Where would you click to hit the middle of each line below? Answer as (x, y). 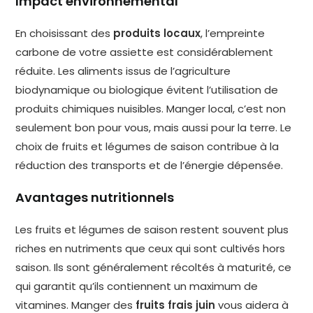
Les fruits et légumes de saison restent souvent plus (152, 230)
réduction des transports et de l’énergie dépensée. (150, 166)
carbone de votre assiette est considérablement (145, 52)
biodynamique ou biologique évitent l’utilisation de (147, 90)
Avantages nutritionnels (95, 198)
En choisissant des (65, 34)
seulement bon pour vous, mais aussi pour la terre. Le (154, 128)
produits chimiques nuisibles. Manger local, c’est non (151, 109)
